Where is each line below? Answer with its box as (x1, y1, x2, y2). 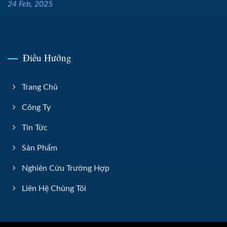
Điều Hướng (23, 51, 71, 64)
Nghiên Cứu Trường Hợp (22, 164, 109, 172)
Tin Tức (22, 123, 48, 132)
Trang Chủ (22, 83, 58, 91)
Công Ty (22, 103, 51, 111)
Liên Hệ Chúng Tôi (22, 184, 86, 193)
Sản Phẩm (22, 143, 57, 152)
